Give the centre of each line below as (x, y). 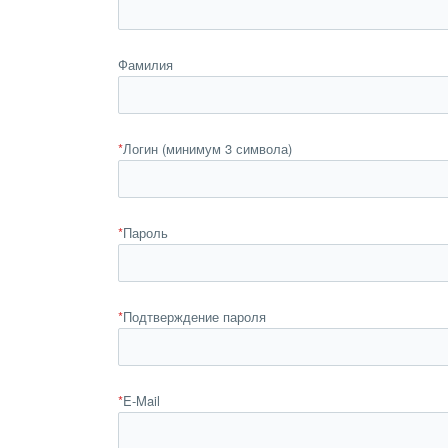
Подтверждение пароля (194, 316)
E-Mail (141, 400)
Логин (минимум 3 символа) (207, 148)
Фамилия (145, 64)
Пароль (145, 232)
